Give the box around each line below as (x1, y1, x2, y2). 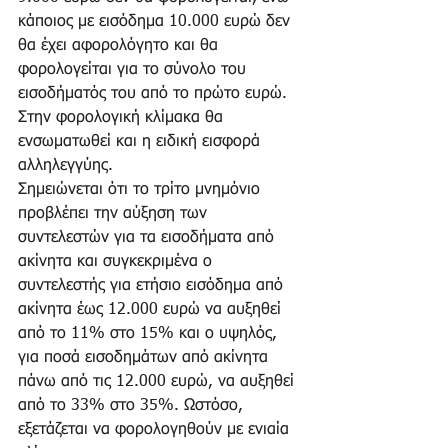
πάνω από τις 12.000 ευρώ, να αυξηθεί (18, 373, 299, 390)
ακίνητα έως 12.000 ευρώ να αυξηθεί (18, 301, 286, 318)
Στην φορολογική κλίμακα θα (18, 109, 228, 126)
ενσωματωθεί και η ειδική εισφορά (18, 133, 265, 150)
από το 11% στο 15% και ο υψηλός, (18, 325, 282, 342)
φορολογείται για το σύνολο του (18, 61, 251, 78)
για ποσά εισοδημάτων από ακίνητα (18, 349, 273, 366)
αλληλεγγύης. (18, 157, 118, 174)
